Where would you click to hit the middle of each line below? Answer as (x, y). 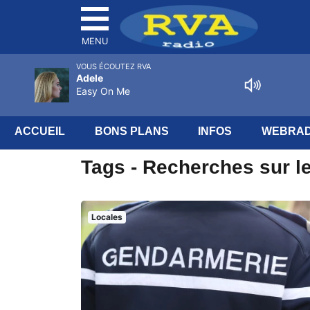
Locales (107, 217)
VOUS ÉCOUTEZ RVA (113, 66)
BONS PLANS (131, 131)
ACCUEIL (40, 131)
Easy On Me (103, 91)
